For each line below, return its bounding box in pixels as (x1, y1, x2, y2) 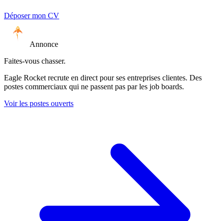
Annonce (30, 39, 58, 48)
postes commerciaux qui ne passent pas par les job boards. (4, 82, 184, 91)
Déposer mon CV (4, 11, 59, 20)
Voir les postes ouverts (4, 99, 74, 108)
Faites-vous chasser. (4, 56, 66, 65)
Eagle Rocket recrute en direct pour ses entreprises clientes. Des (4, 73, 202, 82)
